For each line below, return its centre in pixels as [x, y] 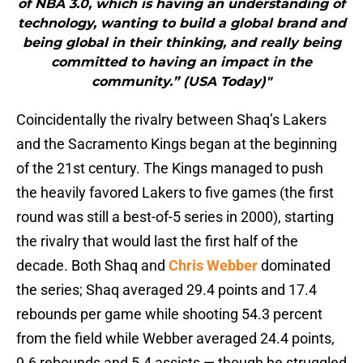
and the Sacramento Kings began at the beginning [177, 144]
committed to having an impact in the [181, 62]
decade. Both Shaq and [92, 266]
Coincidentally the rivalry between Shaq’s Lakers [171, 120]
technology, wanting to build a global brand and [181, 23]
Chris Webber [213, 266]
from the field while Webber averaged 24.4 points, [175, 339]
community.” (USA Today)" [181, 82]
